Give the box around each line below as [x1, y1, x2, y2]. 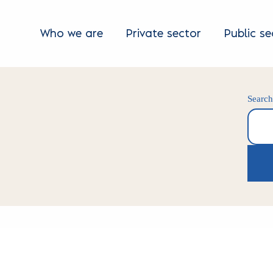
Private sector [126, 28, 201, 39]
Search [247, 147, 271, 156]
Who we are [40, 28, 103, 39]
